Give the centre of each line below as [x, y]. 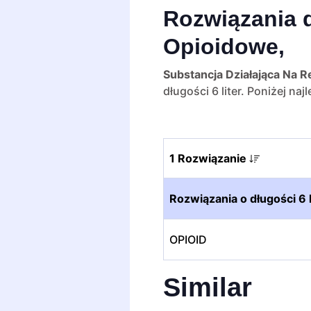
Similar [208, 287]
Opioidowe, [224, 46]
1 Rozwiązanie [209, 158]
